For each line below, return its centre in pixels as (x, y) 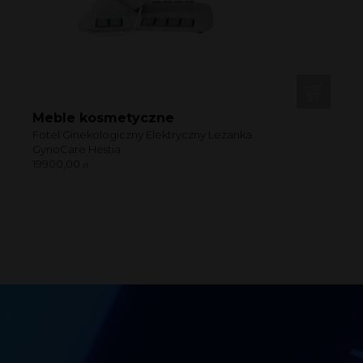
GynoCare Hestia (77, 149)
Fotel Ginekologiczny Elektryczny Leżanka (142, 135)
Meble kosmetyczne (103, 118)
